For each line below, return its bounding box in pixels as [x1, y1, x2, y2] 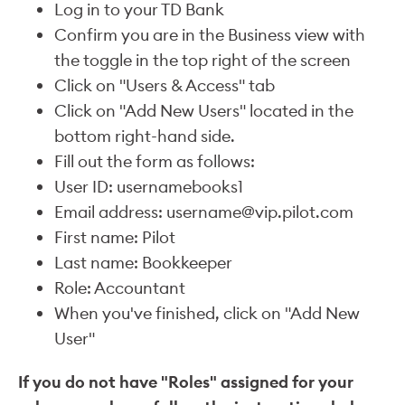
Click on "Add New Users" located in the [54, 100, 353, 121]
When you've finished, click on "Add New [54, 303, 360, 324]
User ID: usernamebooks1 [54, 176, 243, 197]
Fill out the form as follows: [54, 151, 255, 172]
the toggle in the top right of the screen [54, 50, 351, 71]
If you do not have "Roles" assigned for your [18, 372, 353, 392]
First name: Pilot [54, 227, 175, 248]
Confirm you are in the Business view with [54, 24, 365, 45]
